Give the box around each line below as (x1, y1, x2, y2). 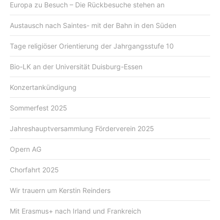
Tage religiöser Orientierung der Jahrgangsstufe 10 (10, 41, 174, 50)
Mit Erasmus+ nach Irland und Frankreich (10, 206, 141, 215)
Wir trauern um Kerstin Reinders (10, 186, 110, 194)
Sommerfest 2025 (10, 103, 67, 112)
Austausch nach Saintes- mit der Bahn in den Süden (10, 21, 176, 29)
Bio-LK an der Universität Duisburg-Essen (10, 62, 142, 71)
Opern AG (10, 144, 41, 153)
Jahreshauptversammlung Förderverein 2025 (10, 124, 154, 133)
